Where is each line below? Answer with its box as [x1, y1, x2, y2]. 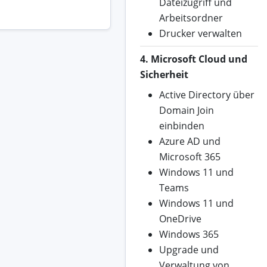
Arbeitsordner [159, 11, 223, 25]
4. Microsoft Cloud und [139, 52, 247, 66]
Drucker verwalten [159, 27, 242, 41]
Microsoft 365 [159, 150, 221, 164]
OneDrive [159, 212, 201, 226]
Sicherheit [139, 68, 188, 82]
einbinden [159, 119, 204, 133]
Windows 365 [159, 228, 219, 241]
